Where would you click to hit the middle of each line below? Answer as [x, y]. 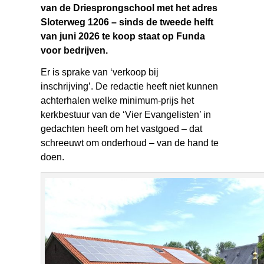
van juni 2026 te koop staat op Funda [123, 37]
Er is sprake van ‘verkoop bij [100, 72]
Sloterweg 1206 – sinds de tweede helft [127, 22]
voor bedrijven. [75, 51]
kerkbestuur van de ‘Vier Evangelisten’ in [126, 115]
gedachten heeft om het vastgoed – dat [122, 129]
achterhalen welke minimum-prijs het [118, 101]
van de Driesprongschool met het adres [129, 8]
